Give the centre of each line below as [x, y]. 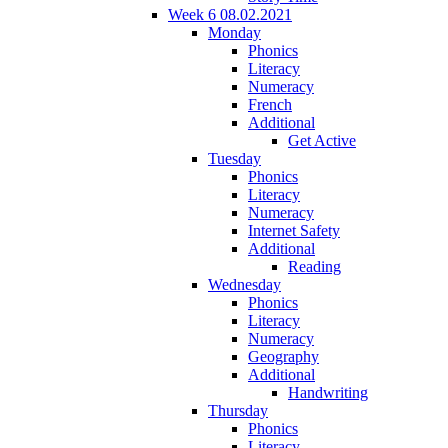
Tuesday [234, 158]
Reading [314, 266]
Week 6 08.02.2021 [230, 14]
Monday [234, 32]
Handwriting [328, 392]
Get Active [322, 140]
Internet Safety [294, 230]
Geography [283, 356]
